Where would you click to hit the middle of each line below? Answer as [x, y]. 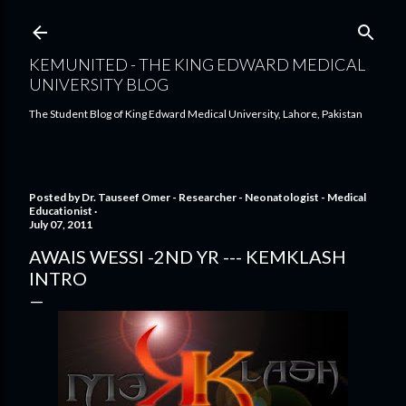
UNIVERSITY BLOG [99, 84]
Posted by [55, 197]
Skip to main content [203, 23]
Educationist [61, 211]
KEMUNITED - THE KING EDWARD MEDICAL [197, 64]
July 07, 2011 [61, 224]
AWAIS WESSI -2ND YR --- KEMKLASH [188, 256]
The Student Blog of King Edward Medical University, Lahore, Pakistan [196, 114]
